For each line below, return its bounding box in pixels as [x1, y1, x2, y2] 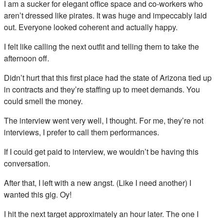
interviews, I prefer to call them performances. [4, 126, 159, 138]
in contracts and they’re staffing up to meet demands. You [4, 83, 200, 95]
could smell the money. [4, 95, 83, 107]
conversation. [4, 157, 50, 169]
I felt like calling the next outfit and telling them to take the [4, 40, 199, 52]
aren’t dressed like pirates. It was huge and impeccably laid [4, 9, 207, 21]
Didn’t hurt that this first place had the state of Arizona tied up [4, 72, 212, 83]
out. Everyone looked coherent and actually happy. [4, 21, 178, 33]
